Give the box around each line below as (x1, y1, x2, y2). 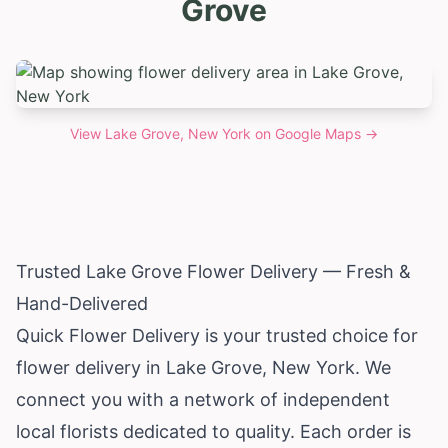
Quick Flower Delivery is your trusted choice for (16, 324, 418, 346)
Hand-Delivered (16, 292, 148, 314)
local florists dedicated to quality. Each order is (16, 420, 411, 442)
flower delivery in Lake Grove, (16, 356, 272, 378)
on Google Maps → (251, 124, 378, 142)
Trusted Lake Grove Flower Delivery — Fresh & (16, 260, 411, 282)
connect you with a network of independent (16, 388, 390, 410)
